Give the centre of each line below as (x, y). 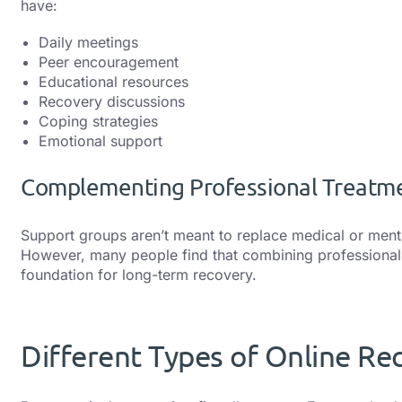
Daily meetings (88, 43)
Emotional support (100, 141)
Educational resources (114, 82)
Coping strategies (98, 122)
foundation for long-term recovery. (139, 274)
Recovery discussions (112, 102)
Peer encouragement (109, 62)
